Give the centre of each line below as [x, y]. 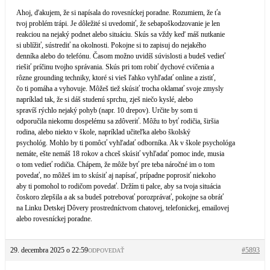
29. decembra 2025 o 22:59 [49, 250]
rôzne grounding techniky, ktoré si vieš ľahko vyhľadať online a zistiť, [116, 78]
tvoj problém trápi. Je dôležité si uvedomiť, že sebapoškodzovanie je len [118, 24]
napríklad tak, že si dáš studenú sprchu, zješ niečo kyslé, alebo [105, 99]
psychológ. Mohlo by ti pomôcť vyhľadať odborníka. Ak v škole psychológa [126, 143]
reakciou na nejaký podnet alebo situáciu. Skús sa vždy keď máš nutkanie [121, 34]
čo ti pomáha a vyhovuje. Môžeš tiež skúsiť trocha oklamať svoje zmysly [120, 89]
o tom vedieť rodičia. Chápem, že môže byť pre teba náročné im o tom [115, 165]
